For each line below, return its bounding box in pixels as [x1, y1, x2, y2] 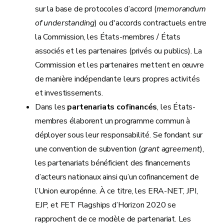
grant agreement [140, 143, 200, 154]
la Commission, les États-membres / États [35, 31, 180, 42]
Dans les [35, 101, 67, 112]
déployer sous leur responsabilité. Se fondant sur [35, 129, 203, 140]
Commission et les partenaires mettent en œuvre [35, 59, 204, 70]
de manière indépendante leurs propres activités [35, 73, 200, 84]
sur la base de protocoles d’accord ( [35, 3, 156, 14]
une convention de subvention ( [35, 143, 141, 154]
